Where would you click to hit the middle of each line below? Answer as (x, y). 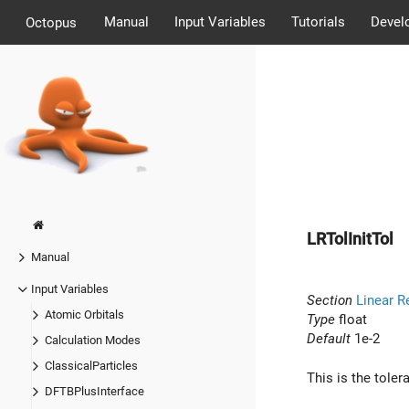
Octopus (51, 22)
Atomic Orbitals (84, 315)
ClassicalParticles (91, 366)
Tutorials (318, 22)
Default (329, 338)
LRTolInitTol (350, 239)
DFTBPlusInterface (94, 392)
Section (330, 300)
